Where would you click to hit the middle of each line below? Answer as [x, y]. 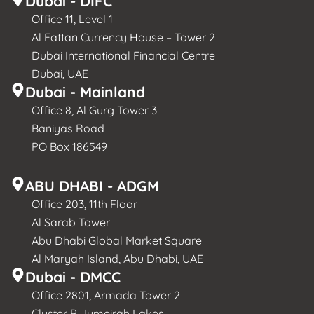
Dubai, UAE [60, 73]
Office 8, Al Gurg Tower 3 [94, 110]
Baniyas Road [68, 128]
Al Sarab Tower [71, 222]
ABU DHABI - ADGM [92, 185]
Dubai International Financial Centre [123, 55]
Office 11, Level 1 [72, 19]
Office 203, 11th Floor [84, 204]
